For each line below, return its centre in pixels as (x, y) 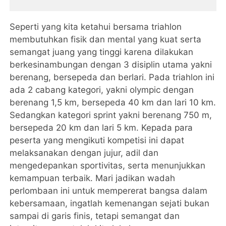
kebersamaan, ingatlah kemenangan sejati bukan (110, 204)
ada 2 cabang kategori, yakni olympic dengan (102, 90)
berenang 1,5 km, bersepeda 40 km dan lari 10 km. (113, 103)
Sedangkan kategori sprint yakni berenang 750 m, (111, 115)
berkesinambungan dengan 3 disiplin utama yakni (111, 65)
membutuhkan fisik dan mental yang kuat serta (106, 40)
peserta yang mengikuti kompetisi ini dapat (97, 140)
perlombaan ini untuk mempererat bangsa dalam (109, 191)
